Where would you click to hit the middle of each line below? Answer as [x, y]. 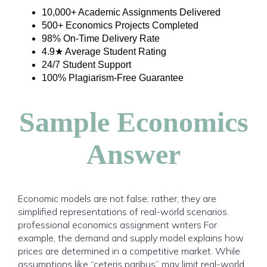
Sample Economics [133, 122]
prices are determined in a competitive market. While [129, 251]
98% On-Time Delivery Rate [101, 38]
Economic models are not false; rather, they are [117, 198]
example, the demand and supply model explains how [131, 238]
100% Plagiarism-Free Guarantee [113, 78]
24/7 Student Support [86, 65]
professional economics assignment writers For [117, 225]
